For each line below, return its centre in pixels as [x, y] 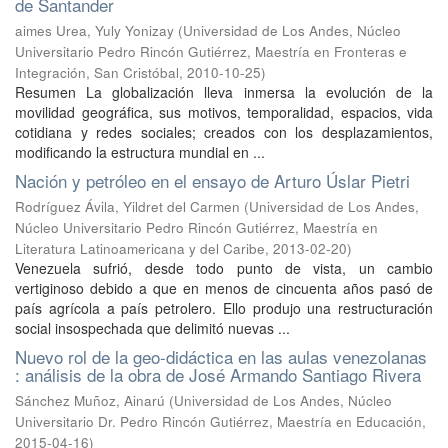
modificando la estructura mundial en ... [140, 152]
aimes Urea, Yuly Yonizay [94, 30]
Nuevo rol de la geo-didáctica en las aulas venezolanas [221, 356]
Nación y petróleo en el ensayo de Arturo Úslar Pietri [212, 180]
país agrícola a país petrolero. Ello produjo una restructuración [224, 308]
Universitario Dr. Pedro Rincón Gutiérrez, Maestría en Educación [218, 421]
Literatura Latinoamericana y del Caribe [140, 248]
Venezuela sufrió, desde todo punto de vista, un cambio [224, 268]
